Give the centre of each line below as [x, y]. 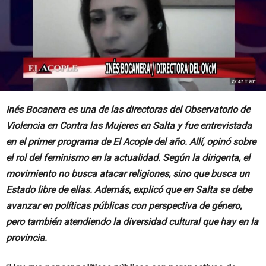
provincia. [26, 237]
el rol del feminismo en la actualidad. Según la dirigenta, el [128, 157]
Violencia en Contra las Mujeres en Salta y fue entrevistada [129, 125]
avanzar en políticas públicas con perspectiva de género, [124, 205]
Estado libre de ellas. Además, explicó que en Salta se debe [129, 189]
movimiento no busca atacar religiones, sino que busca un [128, 173]
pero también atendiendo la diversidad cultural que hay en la [132, 221]
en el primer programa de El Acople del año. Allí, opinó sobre [131, 141]
